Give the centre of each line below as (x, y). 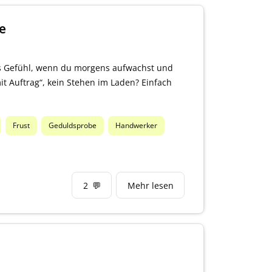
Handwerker (137, 126)
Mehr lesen (150, 185)
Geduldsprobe (73, 126)
